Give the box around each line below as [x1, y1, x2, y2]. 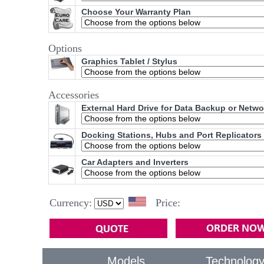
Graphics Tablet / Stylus [81, 57, 177, 67]
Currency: [49, 197, 92, 209]
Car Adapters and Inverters [81, 157, 189, 167]
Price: [156, 197, 180, 209]
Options [48, 42, 82, 55]
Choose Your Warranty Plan [81, 7, 191, 17]
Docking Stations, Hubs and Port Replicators [81, 130, 262, 140]
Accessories [48, 89, 99, 101]
